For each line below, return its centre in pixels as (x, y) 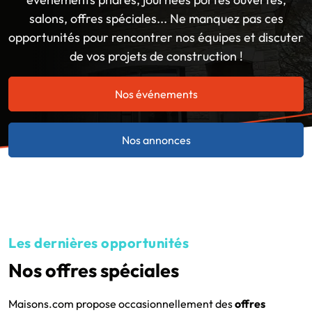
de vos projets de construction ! (156, 56)
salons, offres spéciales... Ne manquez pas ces (156, 18)
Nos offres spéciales (94, 270)
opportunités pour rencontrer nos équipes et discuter (156, 37)
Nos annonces (156, 140)
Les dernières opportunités (99, 243)
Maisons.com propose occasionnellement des (122, 304)
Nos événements (156, 94)
